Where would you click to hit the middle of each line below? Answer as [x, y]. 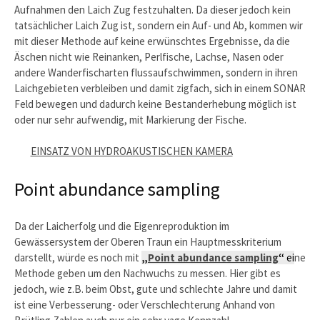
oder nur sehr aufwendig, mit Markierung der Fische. [130, 119]
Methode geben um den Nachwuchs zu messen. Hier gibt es [147, 274]
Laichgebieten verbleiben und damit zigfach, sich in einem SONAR [160, 88]
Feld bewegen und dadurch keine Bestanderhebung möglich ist [155, 104]
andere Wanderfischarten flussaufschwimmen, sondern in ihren [156, 72]
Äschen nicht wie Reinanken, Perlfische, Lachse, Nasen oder [149, 56]
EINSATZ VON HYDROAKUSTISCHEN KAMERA [131, 151]
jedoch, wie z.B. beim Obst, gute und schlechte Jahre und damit [156, 289]
